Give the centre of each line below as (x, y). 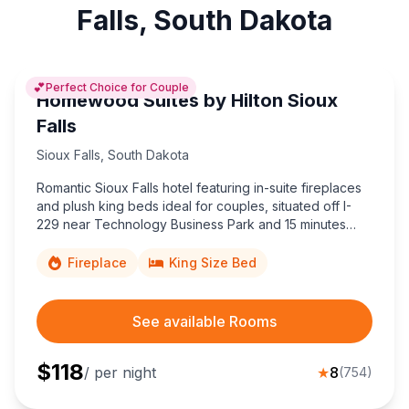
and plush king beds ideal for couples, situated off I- (194, 206)
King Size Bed (213, 263)
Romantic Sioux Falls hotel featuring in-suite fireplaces (199, 188)
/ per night (120, 373)
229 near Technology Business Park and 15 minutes (191, 225)
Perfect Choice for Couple (117, 88)
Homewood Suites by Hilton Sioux (187, 101)
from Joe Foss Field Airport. (119, 243)
